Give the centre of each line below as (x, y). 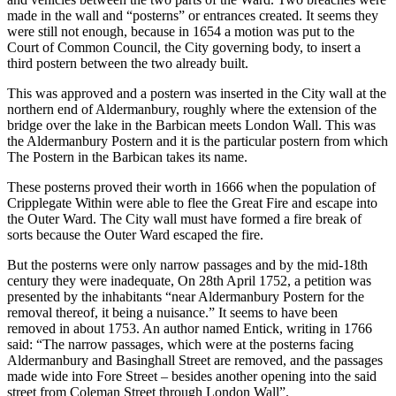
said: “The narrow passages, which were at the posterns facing (180, 344)
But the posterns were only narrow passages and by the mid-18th (187, 264)
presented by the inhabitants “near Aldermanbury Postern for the (186, 296)
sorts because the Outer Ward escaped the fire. (135, 234)
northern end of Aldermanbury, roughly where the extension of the (192, 109)
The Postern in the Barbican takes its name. (127, 156)
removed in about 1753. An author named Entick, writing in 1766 (190, 328)
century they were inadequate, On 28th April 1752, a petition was (189, 280)
